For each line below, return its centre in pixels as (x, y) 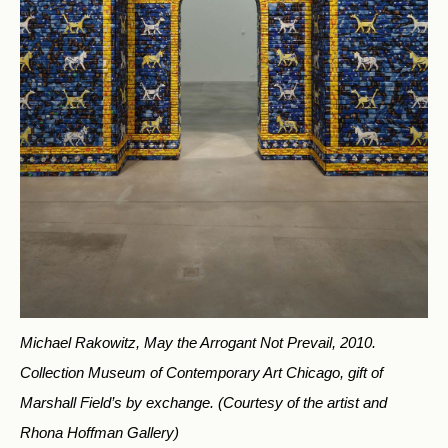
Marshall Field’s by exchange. (119, 403)
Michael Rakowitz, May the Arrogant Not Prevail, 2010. (198, 343)
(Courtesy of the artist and (302, 403)
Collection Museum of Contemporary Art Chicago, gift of (201, 373)
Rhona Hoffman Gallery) (99, 433)
